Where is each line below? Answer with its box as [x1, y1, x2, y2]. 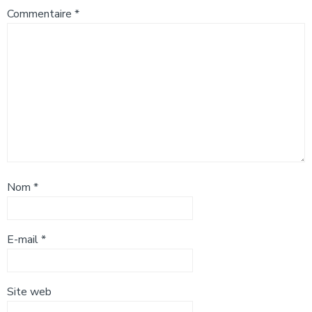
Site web [7, 283, 52, 299]
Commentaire [7, 6, 75, 22]
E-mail [7, 231, 41, 247]
